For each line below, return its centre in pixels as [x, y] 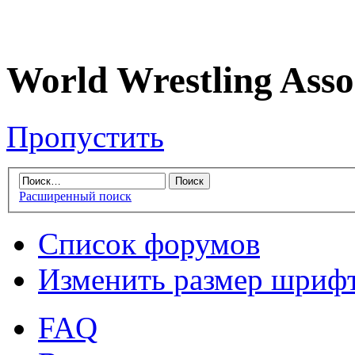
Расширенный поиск [75, 197]
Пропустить [85, 136]
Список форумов [149, 244]
